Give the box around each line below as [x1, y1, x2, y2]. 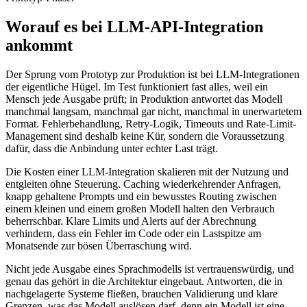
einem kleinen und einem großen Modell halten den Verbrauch [5, 202, 275, 214]
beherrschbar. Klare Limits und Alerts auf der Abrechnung [5, 214, 256, 227]
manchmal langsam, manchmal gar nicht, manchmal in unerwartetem [5, 105, 302, 117]
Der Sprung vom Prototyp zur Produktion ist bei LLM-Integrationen [5, 68, 299, 80]
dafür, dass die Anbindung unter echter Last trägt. [5, 142, 218, 154]
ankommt [5, 36, 73, 54]
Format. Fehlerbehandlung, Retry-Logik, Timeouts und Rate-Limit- [5, 117, 296, 130]
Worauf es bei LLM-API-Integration [5, 17, 263, 36]
